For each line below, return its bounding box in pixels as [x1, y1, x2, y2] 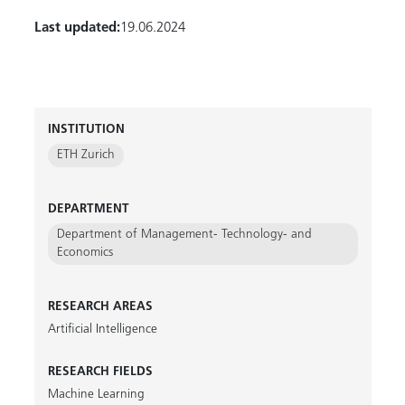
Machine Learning [47, 389, 145, 400]
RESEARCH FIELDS [47, 366, 153, 378]
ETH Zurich [56, 149, 115, 161]
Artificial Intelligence [47, 324, 157, 335]
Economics [56, 247, 113, 259]
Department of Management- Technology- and [56, 229, 312, 240]
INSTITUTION [47, 124, 125, 136]
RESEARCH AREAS [47, 301, 153, 313]
